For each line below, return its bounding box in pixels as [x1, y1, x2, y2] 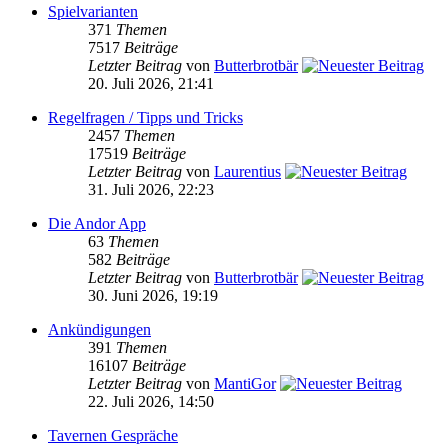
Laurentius [214, 162, 281, 180]
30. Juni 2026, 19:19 [88, 286, 218, 304]
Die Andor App [48, 214, 146, 232]
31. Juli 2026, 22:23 [88, 180, 214, 198]
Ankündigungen [48, 320, 151, 338]
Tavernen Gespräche [48, 426, 178, 444]
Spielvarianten [48, 2, 138, 20]
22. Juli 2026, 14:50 [88, 392, 214, 410]
